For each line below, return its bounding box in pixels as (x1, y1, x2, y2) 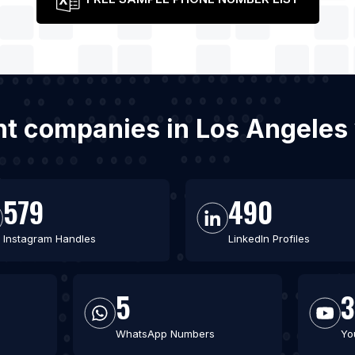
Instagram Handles (3, 232, 96, 245)
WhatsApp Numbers (116, 327, 215, 340)
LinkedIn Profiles (228, 232, 310, 245)
